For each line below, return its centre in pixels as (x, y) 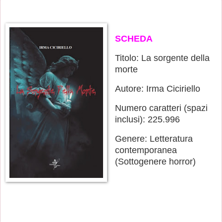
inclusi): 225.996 (147, 119)
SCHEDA (134, 39)
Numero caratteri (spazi (161, 108)
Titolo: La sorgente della (162, 58)
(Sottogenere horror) (155, 161)
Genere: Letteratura (154, 139)
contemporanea (146, 150)
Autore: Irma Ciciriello (157, 88)
